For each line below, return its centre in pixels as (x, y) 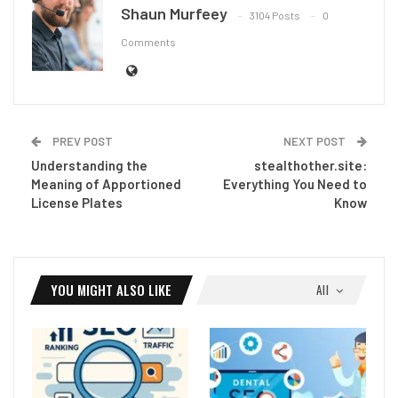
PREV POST (81, 141)
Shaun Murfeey (174, 13)
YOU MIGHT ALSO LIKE (111, 289)
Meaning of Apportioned (106, 183)
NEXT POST (316, 141)
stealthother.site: (310, 165)
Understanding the (89, 165)
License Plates (77, 202)
